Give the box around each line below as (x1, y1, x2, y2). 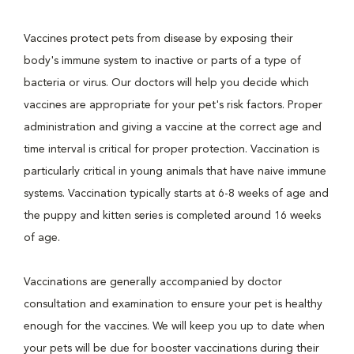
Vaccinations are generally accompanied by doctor (24, 277, 282, 288)
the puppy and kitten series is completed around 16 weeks (24, 210, 321, 221)
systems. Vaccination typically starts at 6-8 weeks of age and (24, 188, 329, 199)
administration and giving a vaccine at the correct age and (24, 122, 322, 133)
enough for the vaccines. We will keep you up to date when (24, 321, 325, 332)
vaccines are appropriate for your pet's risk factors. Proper (24, 100, 322, 111)
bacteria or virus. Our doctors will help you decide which (24, 77, 309, 88)
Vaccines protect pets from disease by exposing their (24, 33, 293, 44)
